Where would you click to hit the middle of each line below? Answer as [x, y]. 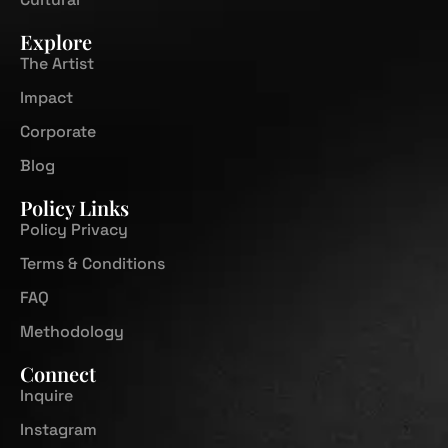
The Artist [57, 63]
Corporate [58, 131]
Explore [56, 41]
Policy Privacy [74, 229]
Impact [46, 97]
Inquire [46, 395]
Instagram [58, 429]
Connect [58, 373]
